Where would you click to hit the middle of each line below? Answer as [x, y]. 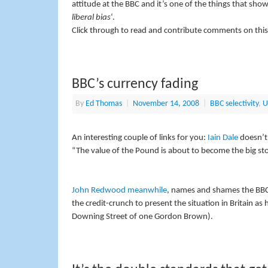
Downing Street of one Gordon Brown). [142, 217]
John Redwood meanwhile [119, 191]
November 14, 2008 [166, 103]
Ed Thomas [103, 103]
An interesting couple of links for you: [139, 138]
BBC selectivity [234, 103]
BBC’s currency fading [135, 84]
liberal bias [91, 17]
